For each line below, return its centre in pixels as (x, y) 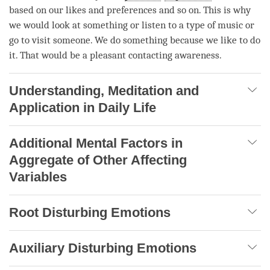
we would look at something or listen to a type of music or (132, 25)
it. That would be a (49, 55)
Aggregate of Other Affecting (98, 160)
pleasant (108, 55)
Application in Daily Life (83, 108)
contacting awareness (174, 55)
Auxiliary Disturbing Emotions (105, 248)
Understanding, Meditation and (104, 91)
